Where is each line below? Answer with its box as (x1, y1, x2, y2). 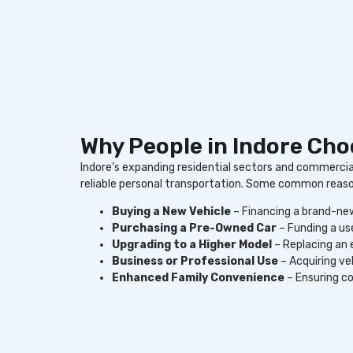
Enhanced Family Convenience (112, 271, 284, 285)
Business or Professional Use (112, 255, 278, 269)
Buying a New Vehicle (112, 205, 231, 219)
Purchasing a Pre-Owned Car (112, 221, 277, 236)
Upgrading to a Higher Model (112, 238, 272, 252)
